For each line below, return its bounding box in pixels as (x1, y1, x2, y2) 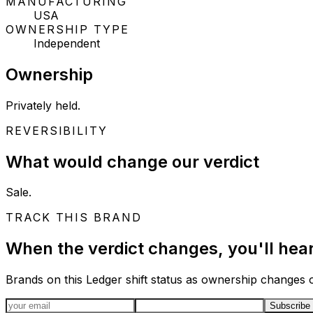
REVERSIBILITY (6, 123, 108, 138)
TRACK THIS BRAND (6, 210, 142, 225)
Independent (34, 36, 100, 50)
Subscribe (270, 300, 310, 312)
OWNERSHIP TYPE (6, 22, 129, 36)
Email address (5, 297, 78, 312)
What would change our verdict (6, 151, 259, 172)
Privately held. (6, 98, 80, 112)
